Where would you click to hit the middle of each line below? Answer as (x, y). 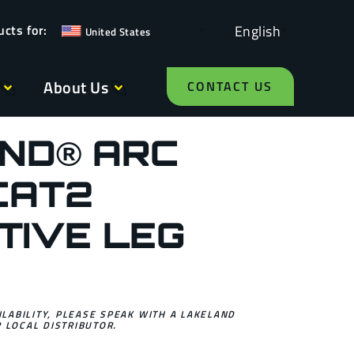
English (257, 31)
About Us (76, 87)
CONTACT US (230, 86)
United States (118, 32)
